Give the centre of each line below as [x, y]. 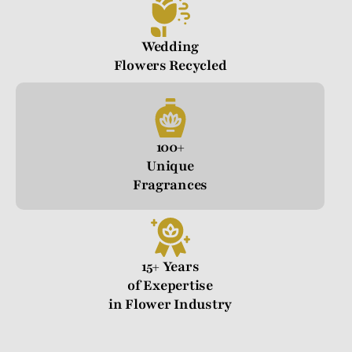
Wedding [170, 47]
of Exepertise [170, 286]
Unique [170, 166]
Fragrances [170, 185]
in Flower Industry [170, 304]
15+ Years [170, 267]
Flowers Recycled [170, 66]
